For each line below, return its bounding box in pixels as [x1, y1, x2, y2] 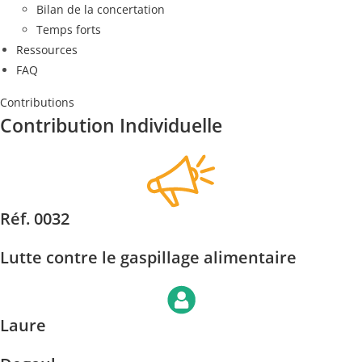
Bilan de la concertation [36, 2, 165, 17]
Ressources [16, 42, 78, 57]
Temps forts [36, 22, 101, 37]
